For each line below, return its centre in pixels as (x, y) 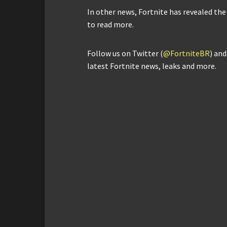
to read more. (110, 24)
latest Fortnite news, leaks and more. (152, 66)
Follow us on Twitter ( (125, 53)
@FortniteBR (186, 53)
